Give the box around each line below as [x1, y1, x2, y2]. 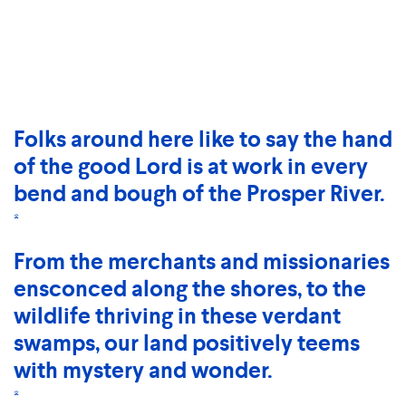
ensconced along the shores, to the [14, 274, 366, 304]
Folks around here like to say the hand [14, 124, 392, 155]
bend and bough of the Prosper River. [14, 179, 385, 209]
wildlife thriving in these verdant [14, 301, 341, 332]
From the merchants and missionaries [14, 246, 390, 277]
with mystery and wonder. [14, 355, 273, 386]
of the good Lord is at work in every [14, 151, 368, 182]
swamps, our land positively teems [14, 328, 360, 359]
